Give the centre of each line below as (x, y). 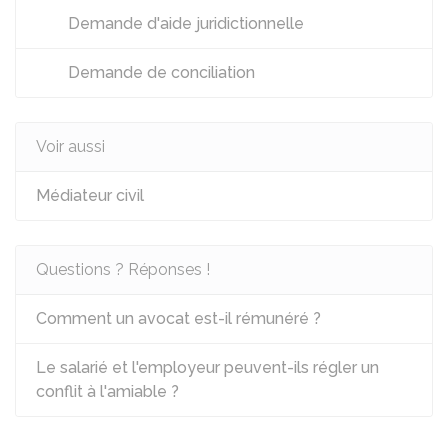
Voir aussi (70, 146)
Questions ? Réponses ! (123, 269)
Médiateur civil (90, 195)
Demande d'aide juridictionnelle (184, 23)
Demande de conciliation (159, 72)
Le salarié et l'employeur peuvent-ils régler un (207, 367)
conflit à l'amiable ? (107, 391)
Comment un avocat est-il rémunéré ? (178, 318)
